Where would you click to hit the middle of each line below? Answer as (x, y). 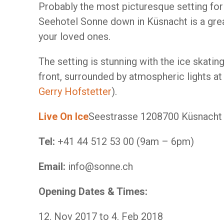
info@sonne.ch (100, 166)
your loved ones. (74, 36)
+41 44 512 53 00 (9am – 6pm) (126, 141)
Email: (53, 166)
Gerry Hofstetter (75, 91)
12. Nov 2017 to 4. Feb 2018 (101, 216)
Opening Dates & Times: (93, 191)
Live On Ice (63, 116)
